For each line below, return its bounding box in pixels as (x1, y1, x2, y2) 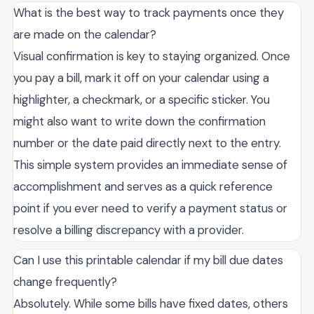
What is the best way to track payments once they (13, 5, 284, 21)
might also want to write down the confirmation (13, 114, 266, 130)
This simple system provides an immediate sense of (13, 157, 287, 173)
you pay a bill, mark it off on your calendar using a (13, 70, 269, 86)
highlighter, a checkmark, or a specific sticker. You (13, 92, 270, 108)
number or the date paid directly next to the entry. (13, 135, 281, 151)
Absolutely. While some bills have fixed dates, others (13, 296, 288, 312)
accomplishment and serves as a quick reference (13, 179, 273, 195)
